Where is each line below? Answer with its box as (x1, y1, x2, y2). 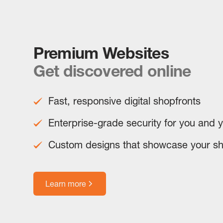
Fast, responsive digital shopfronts (48, 95, 201, 107)
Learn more (45, 179, 87, 189)
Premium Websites (33, 43, 169, 63)
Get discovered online (33, 61, 191, 81)
